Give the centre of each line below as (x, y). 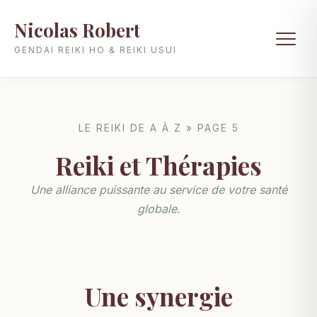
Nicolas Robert (77, 30)
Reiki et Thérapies (158, 165)
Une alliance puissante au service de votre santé (158, 190)
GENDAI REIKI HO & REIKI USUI (96, 50)
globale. (158, 209)
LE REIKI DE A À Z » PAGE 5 (158, 128)
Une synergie (158, 296)
